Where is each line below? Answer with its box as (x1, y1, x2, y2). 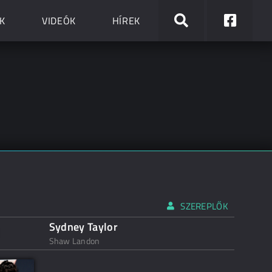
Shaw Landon (49, 234, 100, 247)
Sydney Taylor (49, 219, 118, 235)
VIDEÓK (41, 13, 76, 28)
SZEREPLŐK (180, 199, 228, 213)
